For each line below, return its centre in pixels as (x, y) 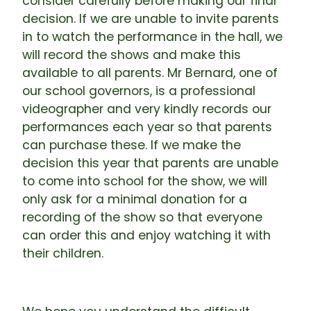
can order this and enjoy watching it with (146, 235)
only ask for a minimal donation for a (135, 199)
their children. (63, 253)
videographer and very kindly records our (147, 109)
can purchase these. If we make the (132, 145)
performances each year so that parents (147, 127)
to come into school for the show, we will (145, 181)
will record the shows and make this (132, 55)
